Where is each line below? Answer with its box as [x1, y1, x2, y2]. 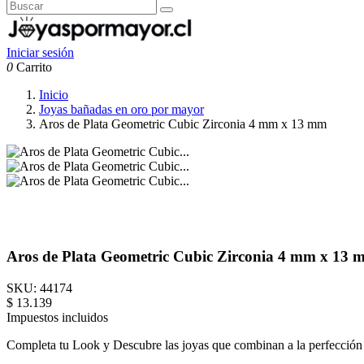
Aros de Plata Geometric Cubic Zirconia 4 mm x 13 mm [39, 117, 327, 132]
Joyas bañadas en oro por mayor [39, 102, 204, 117]
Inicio [39, 88, 68, 102]
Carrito [16, 60, 52, 75]
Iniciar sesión [6, 45, 74, 60]
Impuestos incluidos [6, 310, 108, 324]
